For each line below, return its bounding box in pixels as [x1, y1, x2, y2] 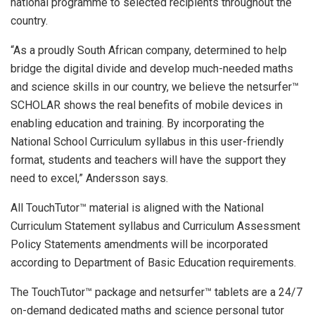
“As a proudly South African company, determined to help [11, 44, 287, 58]
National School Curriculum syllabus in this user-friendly [11, 135, 284, 149]
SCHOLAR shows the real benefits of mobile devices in [11, 98, 283, 112]
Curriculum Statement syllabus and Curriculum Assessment [11, 219, 300, 233]
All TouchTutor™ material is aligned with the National [11, 201, 264, 215]
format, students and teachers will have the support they [11, 153, 286, 167]
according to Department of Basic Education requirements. [11, 256, 296, 270]
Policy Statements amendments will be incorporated [11, 238, 268, 252]
